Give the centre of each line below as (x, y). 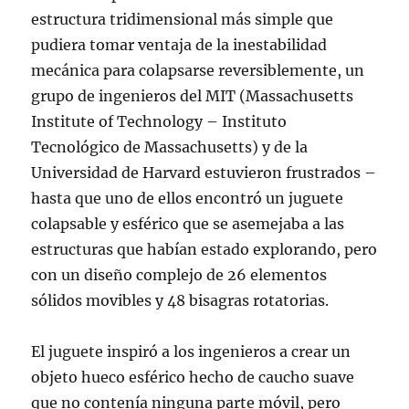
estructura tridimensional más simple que (183, 19)
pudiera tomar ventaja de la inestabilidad (179, 45)
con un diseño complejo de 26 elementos (179, 275)
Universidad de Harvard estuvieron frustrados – (204, 173)
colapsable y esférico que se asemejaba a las (188, 224)
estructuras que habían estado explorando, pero (204, 249)
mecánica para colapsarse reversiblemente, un (198, 70)
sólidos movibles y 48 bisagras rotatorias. (180, 300)
